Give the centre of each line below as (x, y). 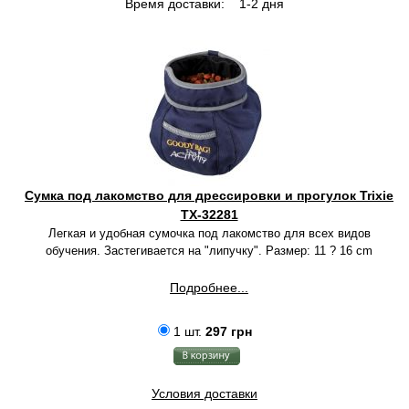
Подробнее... (209, 288)
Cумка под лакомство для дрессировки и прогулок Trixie (209, 195)
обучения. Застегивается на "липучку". (156, 251)
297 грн (228, 331)
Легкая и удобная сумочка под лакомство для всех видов (209, 233)
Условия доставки (204, 393)
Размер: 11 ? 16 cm (319, 251)
